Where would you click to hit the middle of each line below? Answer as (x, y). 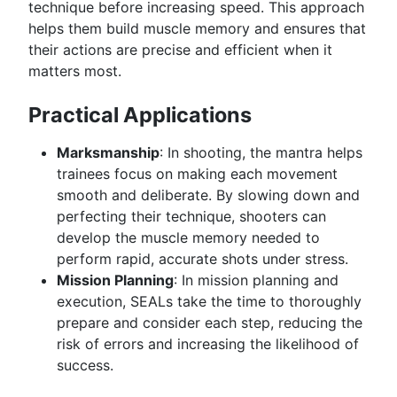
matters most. (75, 71)
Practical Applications (140, 114)
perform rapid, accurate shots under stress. (202, 258)
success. (85, 365)
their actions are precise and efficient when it (180, 50)
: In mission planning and (256, 280)
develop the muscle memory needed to (188, 237)
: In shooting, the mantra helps (261, 152)
